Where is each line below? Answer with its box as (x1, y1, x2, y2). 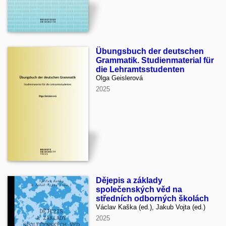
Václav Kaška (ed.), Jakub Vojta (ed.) (96, 203, 205, 211)
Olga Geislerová (96, 74, 143, 82)
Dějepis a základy (96, 176, 162, 185)
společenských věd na (96, 185, 182, 194)
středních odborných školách (96, 194, 209, 203)
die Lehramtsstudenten (96, 65, 185, 74)
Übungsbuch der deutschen (96, 46, 204, 55)
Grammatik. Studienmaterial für (96, 55, 214, 65)
